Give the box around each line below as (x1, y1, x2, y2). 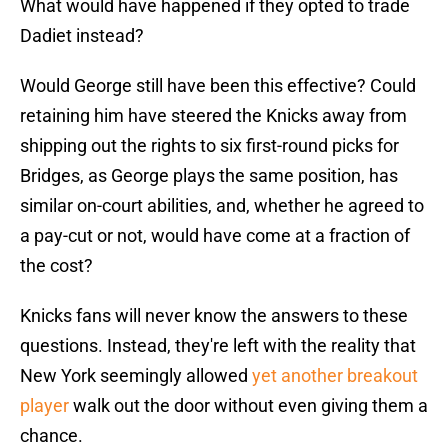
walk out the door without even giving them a (69, 395, 428, 417)
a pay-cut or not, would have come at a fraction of (20, 225, 410, 247)
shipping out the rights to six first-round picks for (20, 135, 399, 157)
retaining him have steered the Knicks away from (20, 105, 407, 127)
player (20, 395, 69, 417)
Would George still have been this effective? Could (20, 75, 416, 97)
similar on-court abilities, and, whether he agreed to (20, 195, 424, 217)
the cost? (20, 255, 93, 277)
